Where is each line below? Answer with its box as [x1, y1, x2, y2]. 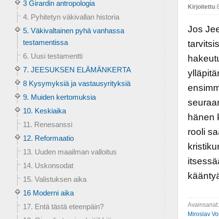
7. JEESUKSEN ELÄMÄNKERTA [22, 66, 131, 74]
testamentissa [22, 38, 68, 46]
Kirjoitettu [187, 3, 215, 10]
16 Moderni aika [22, 189, 74, 197]
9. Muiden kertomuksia [22, 93, 96, 101]
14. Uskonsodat [22, 161, 73, 170]
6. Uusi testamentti [22, 52, 83, 60]
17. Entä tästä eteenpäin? [22, 202, 104, 211]
